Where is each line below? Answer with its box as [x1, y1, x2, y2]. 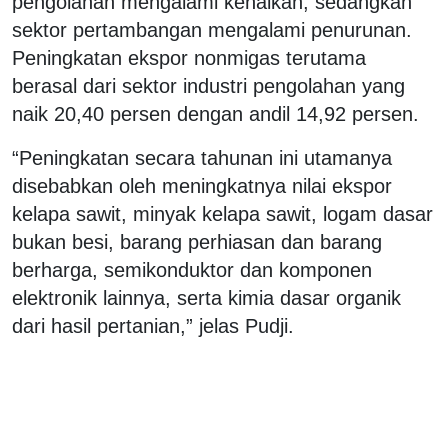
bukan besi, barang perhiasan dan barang [12, 230, 382, 253]
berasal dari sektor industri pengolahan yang [12, 74, 405, 97]
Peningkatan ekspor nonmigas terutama [12, 46, 366, 69]
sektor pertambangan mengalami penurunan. [12, 18, 412, 41]
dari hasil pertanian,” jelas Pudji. [12, 314, 294, 337]
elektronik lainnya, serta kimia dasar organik [12, 286, 401, 309]
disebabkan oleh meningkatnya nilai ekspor [12, 174, 392, 197]
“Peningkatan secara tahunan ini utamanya [12, 146, 392, 169]
